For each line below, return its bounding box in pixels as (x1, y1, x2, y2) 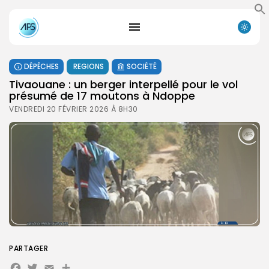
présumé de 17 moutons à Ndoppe (9, 88, 195, 103)
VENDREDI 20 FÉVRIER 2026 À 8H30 (9, 103, 138, 114)
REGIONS (73, 61, 104, 71)
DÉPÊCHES (24, 61, 59, 71)
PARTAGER (9, 243, 48, 253)
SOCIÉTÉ (127, 61, 157, 71)
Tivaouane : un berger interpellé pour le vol (9, 76, 238, 92)
